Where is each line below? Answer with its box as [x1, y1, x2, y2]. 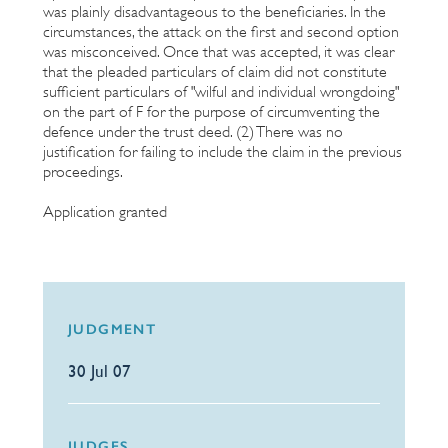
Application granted [43, 202, 167, 221]
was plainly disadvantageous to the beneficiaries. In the [43, 2, 386, 21]
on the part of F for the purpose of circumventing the [43, 102, 380, 121]
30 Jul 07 [68, 360, 131, 381]
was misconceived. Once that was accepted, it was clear [43, 42, 394, 61]
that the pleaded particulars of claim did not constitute [43, 62, 387, 81]
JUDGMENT [68, 320, 157, 338]
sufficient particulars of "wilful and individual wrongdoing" [43, 82, 399, 101]
